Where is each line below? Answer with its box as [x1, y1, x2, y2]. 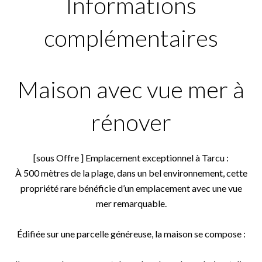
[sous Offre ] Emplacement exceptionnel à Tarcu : [33, 152, 229, 163]
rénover [91, 108, 171, 136]
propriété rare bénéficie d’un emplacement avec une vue [20, 182, 242, 194]
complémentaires [44, 24, 218, 52]
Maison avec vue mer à [18, 75, 244, 104]
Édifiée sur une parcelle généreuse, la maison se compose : [16, 228, 246, 239]
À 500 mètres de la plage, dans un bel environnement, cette [15, 167, 247, 178]
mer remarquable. [95, 198, 167, 209]
